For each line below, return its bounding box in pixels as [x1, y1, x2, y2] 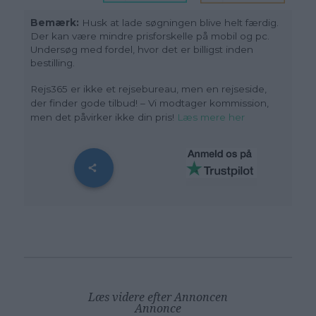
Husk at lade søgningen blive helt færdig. [82, 16, 279, 28]
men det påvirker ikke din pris [30, 111, 173, 123]
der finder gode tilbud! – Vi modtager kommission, [30, 97, 269, 109]
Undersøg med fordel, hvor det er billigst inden [30, 43, 254, 55]
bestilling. [30, 56, 75, 68]
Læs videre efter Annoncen [87, 290, 228, 304]
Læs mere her [177, 111, 245, 123]
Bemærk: [30, 16, 83, 28]
